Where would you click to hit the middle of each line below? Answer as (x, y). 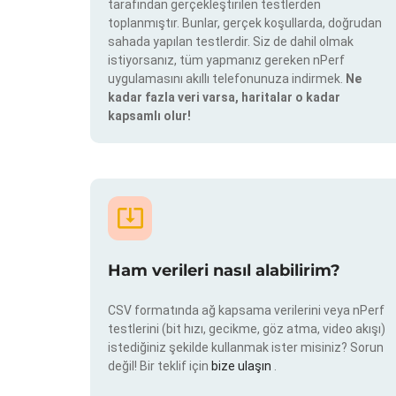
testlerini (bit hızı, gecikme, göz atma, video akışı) (247, 328)
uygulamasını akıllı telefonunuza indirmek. (227, 79)
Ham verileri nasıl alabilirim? (224, 270)
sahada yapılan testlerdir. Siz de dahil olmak (231, 42)
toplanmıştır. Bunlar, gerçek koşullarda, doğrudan (245, 23)
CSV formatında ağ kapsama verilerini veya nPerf (246, 310)
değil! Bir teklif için (160, 366)
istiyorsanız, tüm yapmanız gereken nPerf (226, 61)
